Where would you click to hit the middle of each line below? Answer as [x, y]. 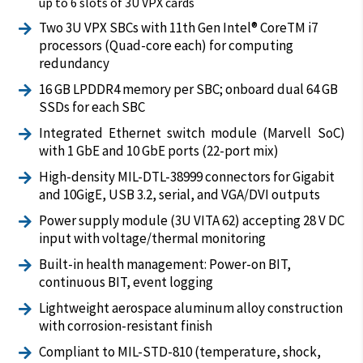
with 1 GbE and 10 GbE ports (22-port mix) [158, 150]
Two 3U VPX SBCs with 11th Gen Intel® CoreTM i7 [178, 27]
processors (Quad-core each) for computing [166, 45]
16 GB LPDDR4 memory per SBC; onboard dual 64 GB [188, 89]
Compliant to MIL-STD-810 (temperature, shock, [179, 351]
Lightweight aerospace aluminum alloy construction [190, 307]
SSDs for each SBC [92, 107]
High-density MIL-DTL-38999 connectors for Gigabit [186, 176]
